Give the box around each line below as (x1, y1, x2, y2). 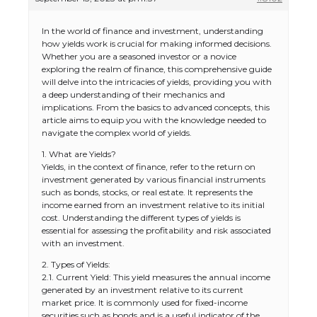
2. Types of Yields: (42, 259, 110, 270)
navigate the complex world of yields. (42, 127, 192, 138)
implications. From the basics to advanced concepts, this (42, 102, 270, 113)
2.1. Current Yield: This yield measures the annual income (42, 272, 270, 282)
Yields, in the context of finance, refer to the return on (42, 161, 255, 172)
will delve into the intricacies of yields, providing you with (42, 76, 272, 87)
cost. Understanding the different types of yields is (42, 212, 241, 223)
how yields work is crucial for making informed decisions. (42, 38, 272, 49)
